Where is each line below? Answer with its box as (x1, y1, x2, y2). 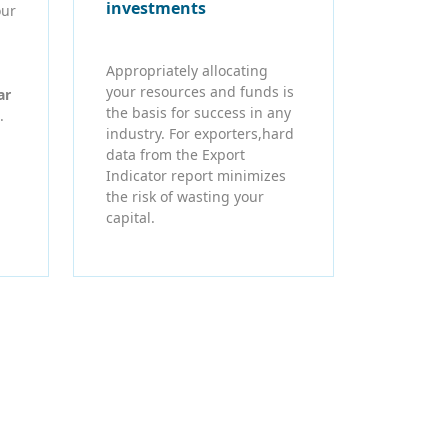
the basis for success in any (106, 103, 291, 123)
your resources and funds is (106, 82, 294, 102)
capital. (106, 208, 155, 228)
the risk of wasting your (106, 187, 264, 207)
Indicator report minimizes (106, 166, 286, 186)
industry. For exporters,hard (106, 124, 294, 144)
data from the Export (106, 145, 245, 165)
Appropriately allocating (106, 61, 268, 81)
